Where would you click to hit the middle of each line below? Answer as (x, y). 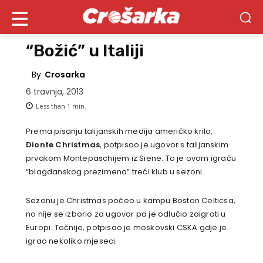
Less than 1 (53, 106)
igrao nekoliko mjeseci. (72, 241)
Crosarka (65, 75)
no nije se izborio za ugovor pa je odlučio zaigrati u (126, 214)
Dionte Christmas (63, 145)
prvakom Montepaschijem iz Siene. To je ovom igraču (131, 159)
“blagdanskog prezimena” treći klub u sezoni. (115, 172)
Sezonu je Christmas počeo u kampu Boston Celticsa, (131, 201)
